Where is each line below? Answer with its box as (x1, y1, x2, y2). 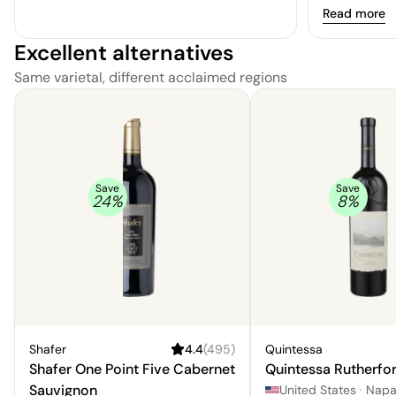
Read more (323, 4, 385, 21)
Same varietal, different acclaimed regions (14, 67, 287, 87)
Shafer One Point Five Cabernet (29, 359, 235, 378)
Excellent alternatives (14, 38, 234, 66)
